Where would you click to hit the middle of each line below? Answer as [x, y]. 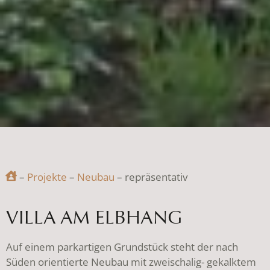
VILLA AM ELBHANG [94, 218]
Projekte [47, 177]
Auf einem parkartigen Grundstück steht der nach [122, 247]
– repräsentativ [151, 177]
